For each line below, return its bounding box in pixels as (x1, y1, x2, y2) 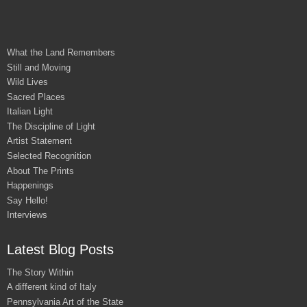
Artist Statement (7, 136, 72, 147)
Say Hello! (7, 195, 48, 206)
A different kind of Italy (7, 282, 97, 293)
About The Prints (7, 165, 74, 176)
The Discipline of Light (7, 121, 95, 132)
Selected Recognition (7, 150, 91, 161)
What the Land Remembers (7, 47, 115, 58)
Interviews (7, 210, 47, 221)
